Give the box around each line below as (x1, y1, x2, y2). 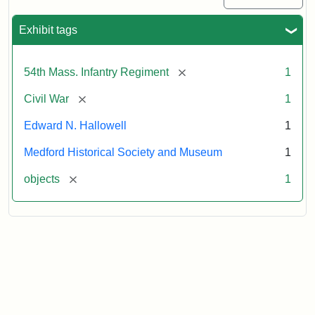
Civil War (24, 92, 69, 105)
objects (24, 172, 60, 185)
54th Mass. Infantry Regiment (24, 65, 169, 78)
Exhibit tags (19, 23, 77, 36)
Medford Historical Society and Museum (24, 146, 222, 158)
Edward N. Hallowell (24, 119, 127, 131)
